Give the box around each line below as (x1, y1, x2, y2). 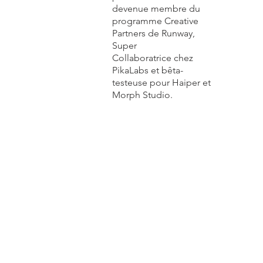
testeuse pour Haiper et (112, 77, 211, 88)
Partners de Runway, (112, 28, 195, 39)
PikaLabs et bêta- (112, 65, 183, 76)
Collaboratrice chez (112, 52, 193, 63)
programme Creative (112, 15, 198, 26)
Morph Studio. (112, 89, 173, 100)
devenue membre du (112, 3, 200, 14)
